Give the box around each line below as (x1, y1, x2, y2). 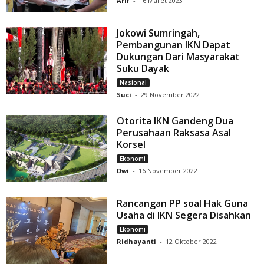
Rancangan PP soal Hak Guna (117, 197, 249, 210)
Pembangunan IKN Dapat (117, 38, 231, 52)
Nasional (120, 78, 147, 87)
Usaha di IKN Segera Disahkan (117, 209, 252, 222)
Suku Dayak (117, 62, 170, 75)
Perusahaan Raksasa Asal (117, 126, 232, 140)
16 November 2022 (138, 166, 198, 176)
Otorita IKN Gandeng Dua (117, 114, 234, 128)
